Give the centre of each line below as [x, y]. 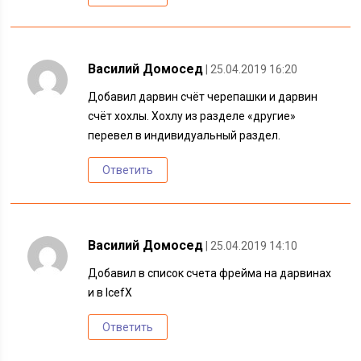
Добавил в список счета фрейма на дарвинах [210, 273]
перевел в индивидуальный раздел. [185, 135]
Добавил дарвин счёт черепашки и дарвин [203, 97]
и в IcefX [110, 293]
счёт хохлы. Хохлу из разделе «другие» [192, 116]
